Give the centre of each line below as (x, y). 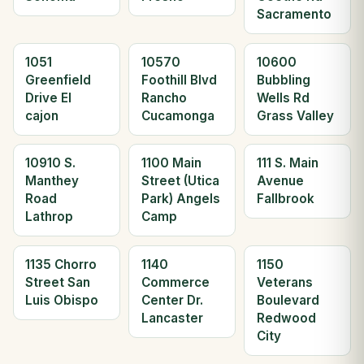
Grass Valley (295, 115)
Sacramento (294, 15)
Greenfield (58, 80)
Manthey (52, 181)
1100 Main (171, 163)
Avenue (280, 181)
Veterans (284, 282)
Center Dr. (172, 300)
